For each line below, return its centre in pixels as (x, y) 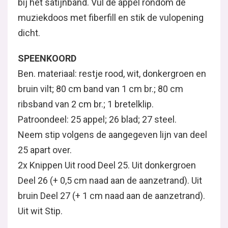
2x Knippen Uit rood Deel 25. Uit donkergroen (107, 165)
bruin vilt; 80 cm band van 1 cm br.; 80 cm (101, 89)
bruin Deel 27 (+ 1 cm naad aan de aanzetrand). (111, 195)
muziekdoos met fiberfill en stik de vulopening (111, 17)
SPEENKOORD (47, 58)
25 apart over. (45, 150)
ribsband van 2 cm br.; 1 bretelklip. (86, 104)
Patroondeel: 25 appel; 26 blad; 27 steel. (97, 119)
